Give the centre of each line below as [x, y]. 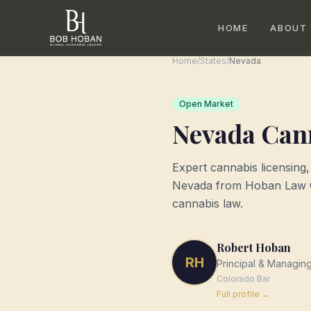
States [213, 61]
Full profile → [243, 294]
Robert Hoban [254, 247]
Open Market [206, 104]
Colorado [236, 279]
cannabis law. [208, 203]
